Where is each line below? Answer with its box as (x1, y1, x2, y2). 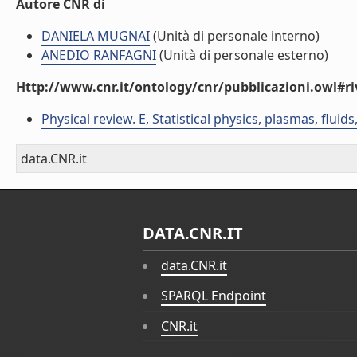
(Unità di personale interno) (150, 27, 320, 45)
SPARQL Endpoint (161, 287, 267, 305)
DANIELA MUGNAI (41, 27, 150, 45)
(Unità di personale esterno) (156, 46, 328, 64)
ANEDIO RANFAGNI (41, 46, 156, 64)
